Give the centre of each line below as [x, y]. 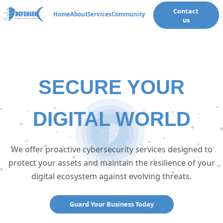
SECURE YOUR [111, 87]
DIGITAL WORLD [111, 119]
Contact [186, 11]
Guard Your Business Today [111, 204]
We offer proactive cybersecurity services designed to [111, 149]
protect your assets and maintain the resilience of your [111, 163]
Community [128, 14]
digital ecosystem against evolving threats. [111, 176]
